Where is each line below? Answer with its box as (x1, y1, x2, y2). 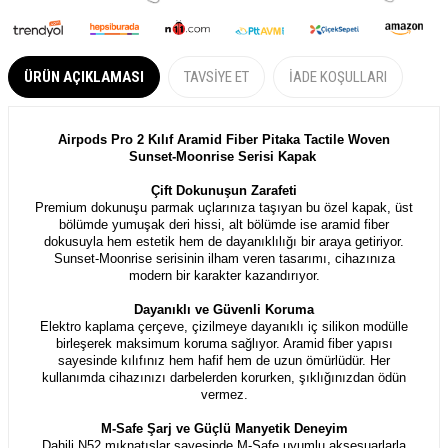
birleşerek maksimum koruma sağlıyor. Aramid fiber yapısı (55, 335, 393, 351)
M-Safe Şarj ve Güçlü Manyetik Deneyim (100, 420, 348, 436)
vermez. (200, 386, 248, 402)
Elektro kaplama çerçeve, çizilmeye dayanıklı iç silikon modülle (40, 318, 408, 334)
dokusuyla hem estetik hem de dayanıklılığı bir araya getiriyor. (44, 233, 404, 249)
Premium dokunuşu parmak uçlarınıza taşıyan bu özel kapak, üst (35, 199, 413, 215)
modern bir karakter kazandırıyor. (128, 267, 320, 283)
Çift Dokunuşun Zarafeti (151, 182, 297, 198)
